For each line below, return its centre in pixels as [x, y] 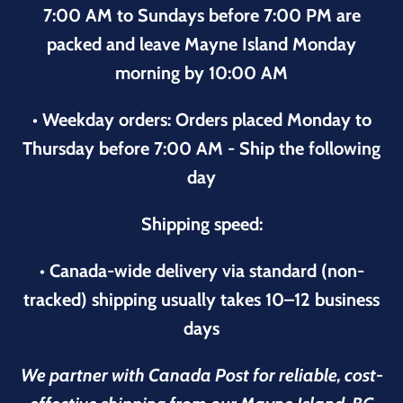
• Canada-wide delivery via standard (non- [201, 270]
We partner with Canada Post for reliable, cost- [201, 375]
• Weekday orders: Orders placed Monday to [201, 119]
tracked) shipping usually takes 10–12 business [201, 299]
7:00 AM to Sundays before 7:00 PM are [201, 15]
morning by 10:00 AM [201, 72]
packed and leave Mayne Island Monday [201, 44]
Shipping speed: [201, 224]
